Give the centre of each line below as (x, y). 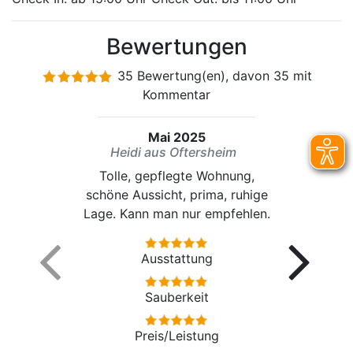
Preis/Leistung (176, 336)
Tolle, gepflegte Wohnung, (176, 176)
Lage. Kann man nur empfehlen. (176, 214)
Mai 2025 (176, 137)
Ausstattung (176, 259)
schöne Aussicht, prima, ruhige (176, 195)
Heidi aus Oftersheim (174, 152)
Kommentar (176, 95)
